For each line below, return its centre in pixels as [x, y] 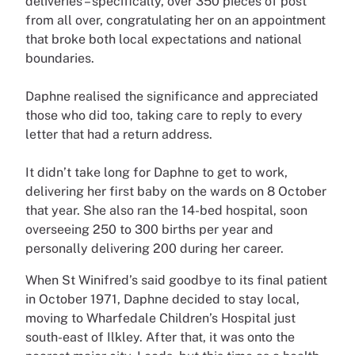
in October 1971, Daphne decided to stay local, [162, 300]
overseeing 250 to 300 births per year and [149, 230]
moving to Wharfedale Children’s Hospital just [160, 319]
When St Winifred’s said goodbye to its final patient [176, 281]
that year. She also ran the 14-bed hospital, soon [166, 211]
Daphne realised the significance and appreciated [172, 97]
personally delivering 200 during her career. [156, 249]
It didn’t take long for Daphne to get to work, [157, 173]
